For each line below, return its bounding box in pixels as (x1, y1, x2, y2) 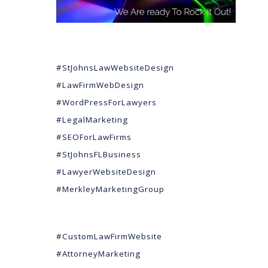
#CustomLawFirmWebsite (56, 230, 162, 242)
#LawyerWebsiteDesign (56, 166, 156, 177)
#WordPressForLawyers (56, 96, 157, 108)
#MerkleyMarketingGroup (56, 183, 165, 194)
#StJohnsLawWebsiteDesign (56, 62, 174, 73)
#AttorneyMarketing (56, 248, 141, 259)
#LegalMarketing (56, 114, 128, 125)
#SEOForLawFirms (56, 131, 132, 142)
